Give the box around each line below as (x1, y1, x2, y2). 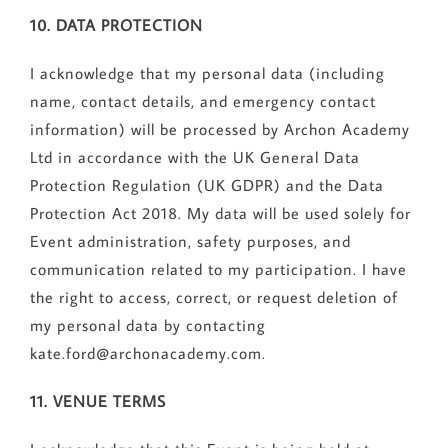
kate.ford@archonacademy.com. (29, 343, 266, 364)
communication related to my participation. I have (29, 259, 407, 280)
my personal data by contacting (29, 315, 266, 336)
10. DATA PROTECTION (29, 15, 203, 36)
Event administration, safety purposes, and (29, 231, 351, 252)
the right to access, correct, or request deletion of (29, 287, 398, 308)
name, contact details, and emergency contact (29, 91, 376, 112)
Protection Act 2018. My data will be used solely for (29, 203, 411, 224)
